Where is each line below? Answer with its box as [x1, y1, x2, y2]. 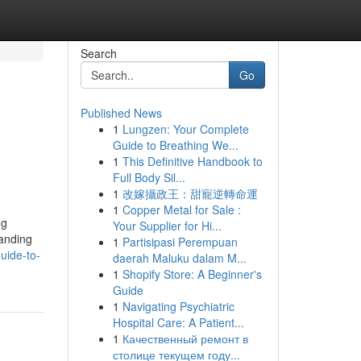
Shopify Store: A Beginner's [122, 266, 262, 282]
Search [80, 45, 117, 61]
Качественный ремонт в [122, 330, 248, 346]
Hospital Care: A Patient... [112, 314, 244, 330]
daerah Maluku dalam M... [112, 250, 247, 266]
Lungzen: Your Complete [122, 121, 249, 137]
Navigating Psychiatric [122, 298, 234, 314]
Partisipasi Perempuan [122, 234, 238, 250]
